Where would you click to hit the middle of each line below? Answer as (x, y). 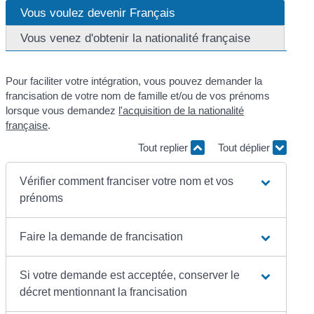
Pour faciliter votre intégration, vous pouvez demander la (134, 81)
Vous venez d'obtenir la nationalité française (136, 38)
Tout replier (164, 147)
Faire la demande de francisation (102, 237)
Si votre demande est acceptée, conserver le (130, 275)
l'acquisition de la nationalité (182, 111)
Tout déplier (245, 147)
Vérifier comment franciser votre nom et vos (127, 182)
